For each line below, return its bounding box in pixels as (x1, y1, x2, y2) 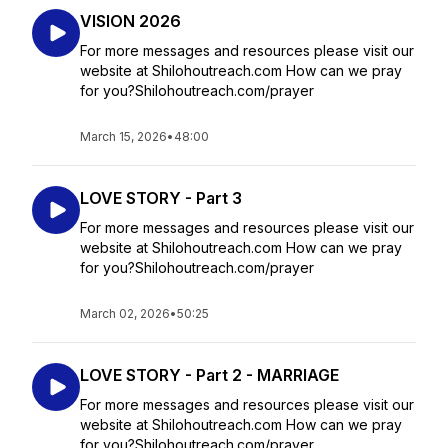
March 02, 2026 (80, 306, 170, 321)
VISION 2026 (80, 11, 181, 31)
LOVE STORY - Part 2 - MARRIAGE (80, 365, 339, 385)
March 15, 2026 (80, 129, 167, 144)
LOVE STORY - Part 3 (80, 188, 242, 208)
